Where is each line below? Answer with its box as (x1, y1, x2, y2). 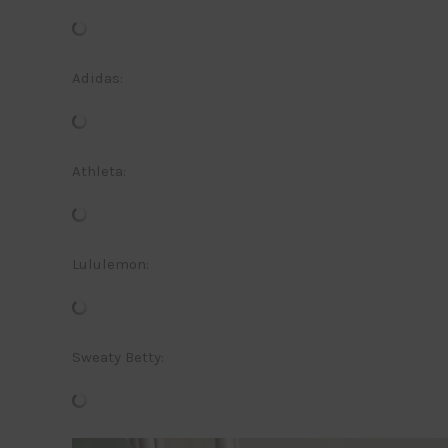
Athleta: (72, 161, 126, 180)
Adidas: (72, 68, 123, 87)
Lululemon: (72, 254, 149, 273)
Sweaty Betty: (72, 347, 164, 366)
